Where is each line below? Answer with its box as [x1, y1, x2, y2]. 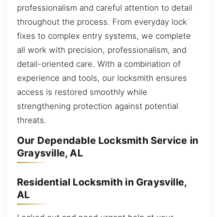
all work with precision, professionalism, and [17, 45, 186, 55]
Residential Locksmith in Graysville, [17, 176, 187, 188]
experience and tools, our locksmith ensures [17, 73, 187, 83]
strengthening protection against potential [17, 101, 178, 111]
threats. [17, 115, 46, 125]
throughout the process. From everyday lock [17, 16, 187, 27]
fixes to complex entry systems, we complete [17, 31, 191, 41]
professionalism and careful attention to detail [17, 2, 192, 13]
